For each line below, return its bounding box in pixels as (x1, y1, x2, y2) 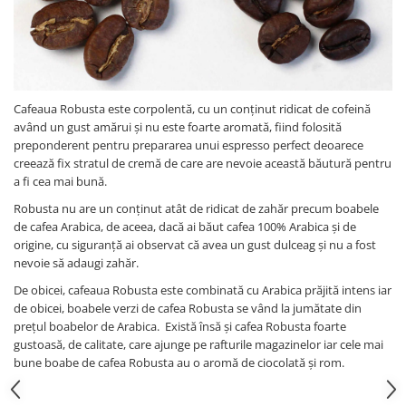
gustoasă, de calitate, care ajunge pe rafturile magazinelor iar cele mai (14, 335, 383, 353)
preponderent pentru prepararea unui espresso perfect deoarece (14, 136, 363, 153)
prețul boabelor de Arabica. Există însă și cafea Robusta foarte (14, 317, 346, 334)
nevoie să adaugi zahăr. (14, 254, 139, 271)
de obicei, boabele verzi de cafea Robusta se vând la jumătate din (14, 299, 362, 316)
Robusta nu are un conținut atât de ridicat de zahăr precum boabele (14, 199, 379, 217)
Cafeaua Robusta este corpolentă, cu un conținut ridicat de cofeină (14, 100, 371, 117)
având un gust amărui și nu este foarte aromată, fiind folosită (14, 118, 342, 135)
